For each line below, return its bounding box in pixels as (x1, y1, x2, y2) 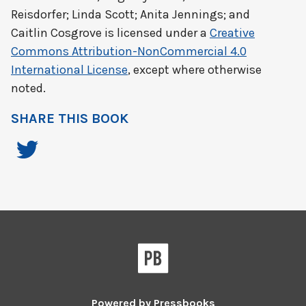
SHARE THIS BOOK (11, 111, 128, 127)
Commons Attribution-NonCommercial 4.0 (11, 44, 247, 59)
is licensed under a (102, 25, 210, 41)
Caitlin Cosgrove (11, 25, 102, 41)
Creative (210, 25, 255, 41)
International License (11, 62, 128, 78)
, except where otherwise (128, 62, 262, 78)
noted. (11, 81, 46, 96)
